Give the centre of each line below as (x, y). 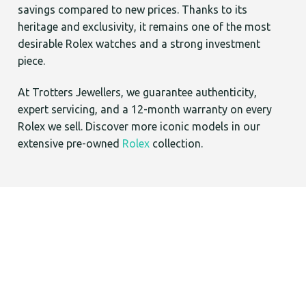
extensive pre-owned (69, 144)
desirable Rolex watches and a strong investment (139, 44)
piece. (32, 61)
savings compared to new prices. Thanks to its (133, 10)
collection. (178, 144)
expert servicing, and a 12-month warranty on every (145, 110)
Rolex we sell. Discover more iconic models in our (139, 127)
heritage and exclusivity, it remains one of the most (144, 27)
